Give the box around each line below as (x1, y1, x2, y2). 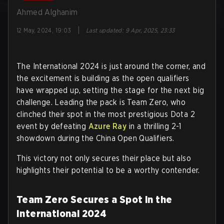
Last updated (86, 26, 122, 34)
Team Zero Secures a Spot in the (16, 193, 172, 205)
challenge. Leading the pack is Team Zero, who (16, 97, 185, 107)
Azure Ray (88, 121, 127, 131)
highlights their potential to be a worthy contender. (16, 165, 200, 175)
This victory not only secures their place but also (16, 153, 191, 163)
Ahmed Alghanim (16, 7, 78, 17)
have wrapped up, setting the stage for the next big (16, 85, 204, 95)
